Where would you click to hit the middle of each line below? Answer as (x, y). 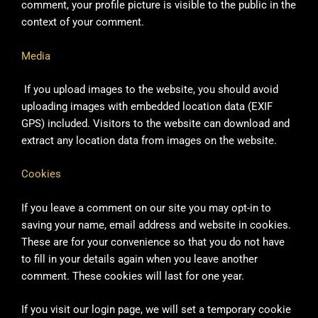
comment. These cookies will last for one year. (133, 276)
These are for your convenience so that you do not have (153, 242)
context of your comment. (83, 22)
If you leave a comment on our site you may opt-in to (146, 208)
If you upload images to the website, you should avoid (151, 90)
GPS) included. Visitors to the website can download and (155, 124)
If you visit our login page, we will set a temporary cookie (156, 310)
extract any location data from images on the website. (149, 141)
